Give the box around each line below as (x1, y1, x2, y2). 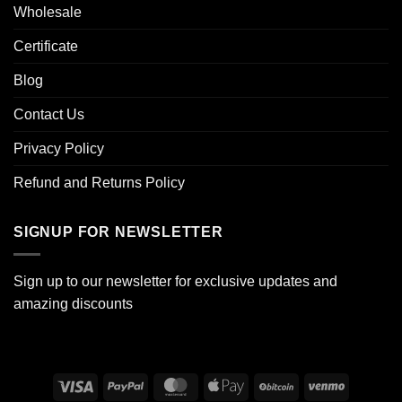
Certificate (13, 39, 78, 55)
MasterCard (193, 377, 260, 392)
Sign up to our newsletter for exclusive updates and (13, 273, 337, 289)
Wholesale (13, 4, 82, 21)
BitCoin (293, 377, 334, 392)
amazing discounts (13, 295, 133, 311)
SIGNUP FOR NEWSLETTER (13, 224, 223, 240)
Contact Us (13, 107, 84, 123)
